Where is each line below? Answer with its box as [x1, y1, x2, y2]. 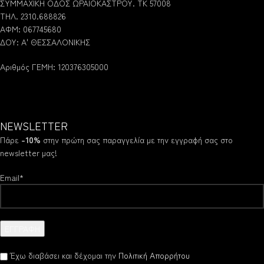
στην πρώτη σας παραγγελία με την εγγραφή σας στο [41, 133, 233, 146]
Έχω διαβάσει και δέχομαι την [11, 249, 118, 261]
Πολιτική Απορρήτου [118, 249, 190, 261]
